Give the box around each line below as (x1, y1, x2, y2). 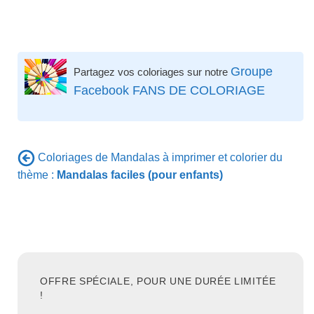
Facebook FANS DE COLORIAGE (74, 83, 265, 97)
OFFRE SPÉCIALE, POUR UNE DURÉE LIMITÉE (40, 276, 276, 287)
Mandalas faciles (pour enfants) (57, 169, 223, 182)
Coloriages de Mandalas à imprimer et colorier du (38, 151, 282, 163)
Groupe (231, 64, 273, 78)
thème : (18, 169, 57, 182)
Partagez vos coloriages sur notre (74, 65, 231, 78)
